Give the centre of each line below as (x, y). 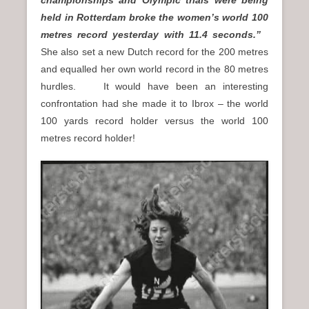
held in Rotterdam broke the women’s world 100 (154, 17)
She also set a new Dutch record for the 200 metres (154, 51)
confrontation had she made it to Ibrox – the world (154, 103)
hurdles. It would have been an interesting (154, 86)
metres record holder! (91, 138)
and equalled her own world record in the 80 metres (154, 69)
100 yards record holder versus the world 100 (154, 120)
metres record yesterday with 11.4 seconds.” (151, 34)
